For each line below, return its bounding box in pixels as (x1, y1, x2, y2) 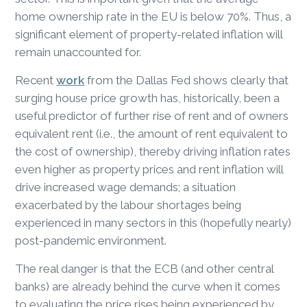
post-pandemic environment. (15, 233, 170, 247)
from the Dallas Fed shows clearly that (84, 73, 289, 87)
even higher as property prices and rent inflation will (15, 162, 284, 176)
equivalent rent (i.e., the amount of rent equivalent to (15, 126, 288, 140)
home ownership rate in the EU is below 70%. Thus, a (15, 9, 292, 23)
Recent (15, 73, 57, 87)
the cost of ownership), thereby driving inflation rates (15, 144, 291, 158)
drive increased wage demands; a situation (15, 180, 236, 194)
